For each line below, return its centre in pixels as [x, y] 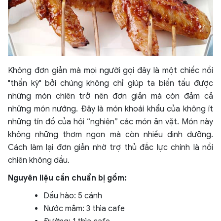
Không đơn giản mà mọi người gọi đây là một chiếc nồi [110, 70]
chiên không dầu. [39, 160]
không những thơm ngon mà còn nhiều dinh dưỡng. [110, 134]
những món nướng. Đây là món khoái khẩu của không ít [110, 109]
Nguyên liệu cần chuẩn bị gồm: [67, 178]
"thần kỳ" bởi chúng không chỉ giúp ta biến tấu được [110, 83]
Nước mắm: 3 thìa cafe [86, 208]
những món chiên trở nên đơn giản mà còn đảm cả [110, 96]
